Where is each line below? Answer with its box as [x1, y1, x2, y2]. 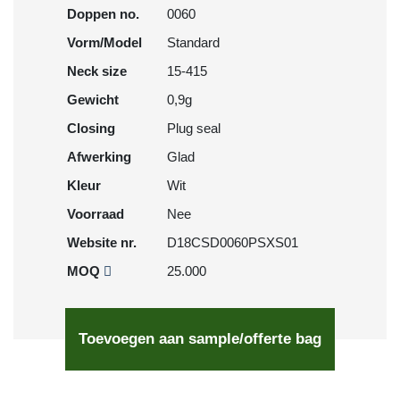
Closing [67, 121, 115, 136]
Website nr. [67, 235, 137, 250]
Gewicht [67, 92, 119, 107]
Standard [167, 35, 220, 50]
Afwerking [67, 149, 131, 164]
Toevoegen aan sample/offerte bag [79, 330, 321, 347]
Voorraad [67, 206, 124, 221]
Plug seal [167, 121, 221, 136]
